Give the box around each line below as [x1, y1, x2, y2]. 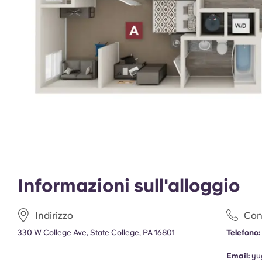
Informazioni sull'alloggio [18, 175, 240, 196]
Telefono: [226, 228, 261, 237]
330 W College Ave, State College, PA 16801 [18, 228, 175, 237]
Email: [226, 251, 250, 260]
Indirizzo [35, 209, 73, 221]
